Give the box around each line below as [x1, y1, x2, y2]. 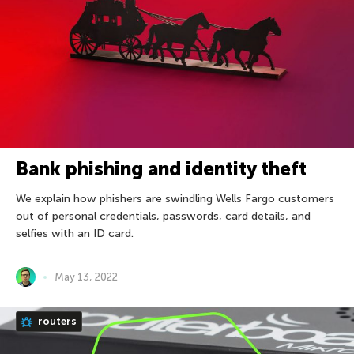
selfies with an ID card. [16, 227, 134, 241]
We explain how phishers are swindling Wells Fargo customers [16, 192, 334, 206]
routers [36, 315, 77, 328]
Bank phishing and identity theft [16, 157, 307, 181]
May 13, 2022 [55, 271, 118, 284]
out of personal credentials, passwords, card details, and [16, 209, 311, 224]
